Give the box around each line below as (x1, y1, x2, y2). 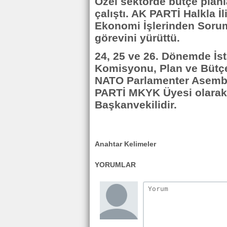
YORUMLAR (95, 160, 136, 169)
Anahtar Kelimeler (95, 139, 156, 148)
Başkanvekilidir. (95, 98, 177, 111)
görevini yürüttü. (95, 31, 180, 44)
